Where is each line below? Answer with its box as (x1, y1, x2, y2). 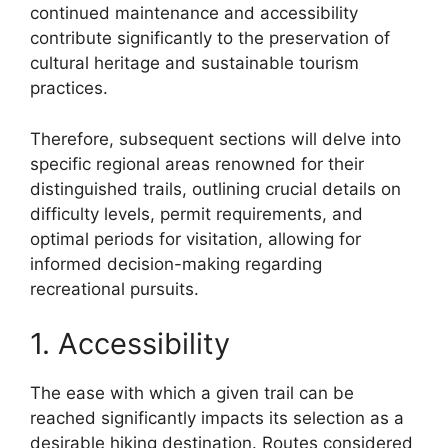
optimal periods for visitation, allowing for (30, 228, 361, 249)
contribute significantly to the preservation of (30, 28, 390, 49)
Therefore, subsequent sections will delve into (30, 128, 401, 149)
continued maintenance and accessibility (30, 3, 358, 24)
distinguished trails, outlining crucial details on (30, 178, 401, 199)
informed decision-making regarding (30, 253, 322, 274)
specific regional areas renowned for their (30, 153, 364, 174)
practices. (30, 78, 108, 99)
